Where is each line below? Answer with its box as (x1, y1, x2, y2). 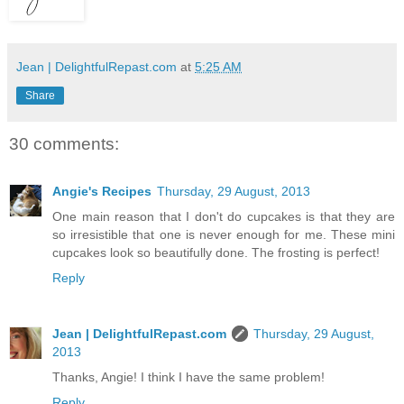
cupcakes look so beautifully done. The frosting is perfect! (52, 244, 380, 260)
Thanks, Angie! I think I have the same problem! (52, 369, 325, 384)
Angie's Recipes (52, 183, 151, 198)
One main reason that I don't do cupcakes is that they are (52, 208, 395, 224)
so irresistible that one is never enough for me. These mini (52, 226, 395, 242)
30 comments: (9, 134, 119, 154)
